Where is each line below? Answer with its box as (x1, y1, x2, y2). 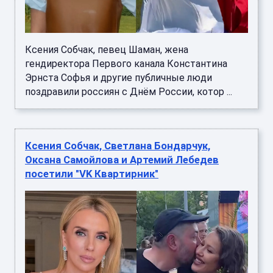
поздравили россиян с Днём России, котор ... (25, 85, 232, 97)
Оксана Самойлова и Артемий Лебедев (25, 153, 219, 166)
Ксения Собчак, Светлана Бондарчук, (25, 139, 210, 152)
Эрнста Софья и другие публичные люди (25, 71, 212, 83)
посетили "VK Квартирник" (25, 167, 158, 180)
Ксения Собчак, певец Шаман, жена (25, 43, 188, 55)
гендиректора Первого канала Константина (25, 57, 227, 69)
